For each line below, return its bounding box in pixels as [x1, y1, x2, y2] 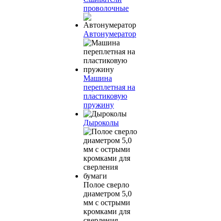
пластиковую [83, 92, 127, 100]
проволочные [83, 4, 129, 12]
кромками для [83, 207, 130, 216]
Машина [83, 74, 112, 82]
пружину [83, 101, 114, 109]
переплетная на [83, 83, 135, 91]
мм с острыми [83, 198, 130, 207]
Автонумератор [83, 30, 136, 38]
